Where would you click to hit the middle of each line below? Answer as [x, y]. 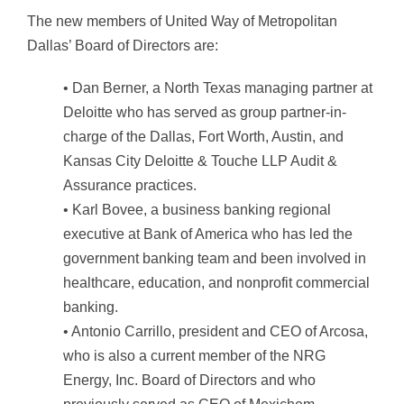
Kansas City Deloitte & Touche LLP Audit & [200, 161]
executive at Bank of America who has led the [208, 234]
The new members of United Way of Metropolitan [182, 21]
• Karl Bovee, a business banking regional [197, 209]
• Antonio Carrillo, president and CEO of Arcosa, [216, 331]
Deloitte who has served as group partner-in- [205, 112]
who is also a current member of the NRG [194, 355]
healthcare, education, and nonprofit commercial [216, 282]
